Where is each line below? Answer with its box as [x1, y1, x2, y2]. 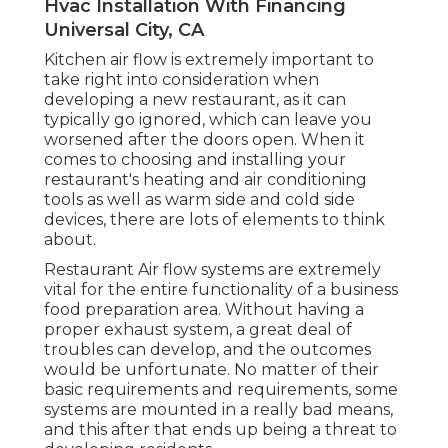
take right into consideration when [44, 69, 319, 89]
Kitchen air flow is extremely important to [44, 49, 374, 69]
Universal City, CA [44, 18, 204, 41]
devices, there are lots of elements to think [44, 209, 385, 229]
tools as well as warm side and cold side [44, 189, 355, 209]
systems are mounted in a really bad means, [44, 399, 393, 419]
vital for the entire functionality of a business [44, 279, 398, 299]
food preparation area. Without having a [44, 299, 364, 319]
